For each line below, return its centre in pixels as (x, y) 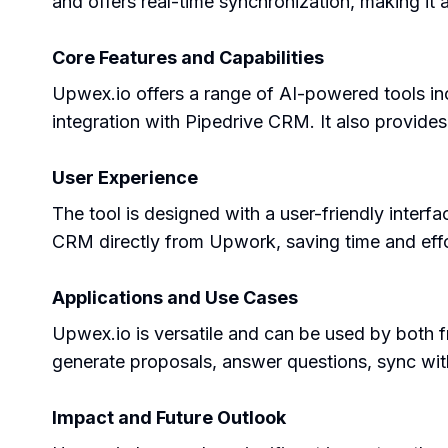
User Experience (125, 177)
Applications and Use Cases (175, 297)
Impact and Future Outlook (169, 417)
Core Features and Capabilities (188, 57)
